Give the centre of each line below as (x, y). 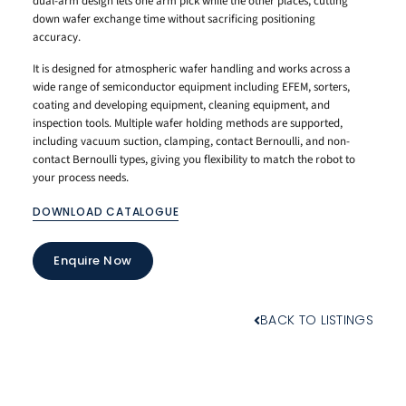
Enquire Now (93, 261)
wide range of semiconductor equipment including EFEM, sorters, (191, 87)
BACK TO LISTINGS (317, 319)
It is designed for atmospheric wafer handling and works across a (192, 68)
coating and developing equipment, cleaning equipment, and (181, 105)
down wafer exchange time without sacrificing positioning (174, 19)
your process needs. (81, 177)
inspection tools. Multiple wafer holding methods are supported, (188, 123)
